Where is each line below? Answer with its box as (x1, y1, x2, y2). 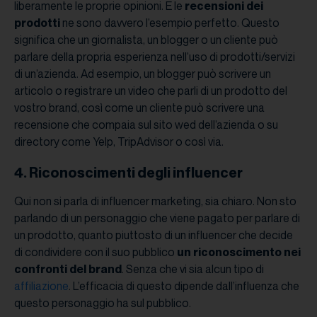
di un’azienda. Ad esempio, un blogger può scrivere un (14, 67, 271, 81)
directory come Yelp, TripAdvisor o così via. (14, 134, 224, 149)
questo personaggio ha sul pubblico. (14, 296, 191, 311)
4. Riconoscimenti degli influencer (14, 164, 243, 182)
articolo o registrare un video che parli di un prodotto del (14, 83, 287, 98)
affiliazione (14, 279, 69, 294)
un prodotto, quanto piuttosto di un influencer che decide (14, 228, 293, 243)
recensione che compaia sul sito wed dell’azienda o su (14, 117, 278, 132)
